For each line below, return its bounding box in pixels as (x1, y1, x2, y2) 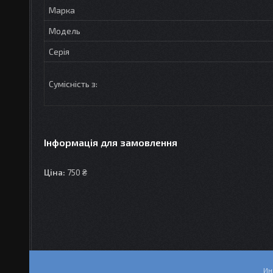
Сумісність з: (49, 78, 97, 89)
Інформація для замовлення (44, 136, 177, 148)
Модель (49, 25, 80, 36)
